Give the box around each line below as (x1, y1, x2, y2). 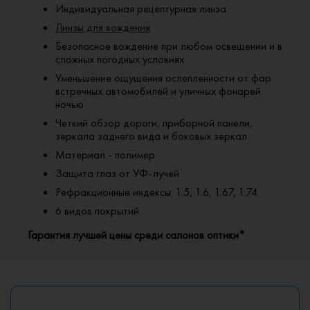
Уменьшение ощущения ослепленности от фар (55, 70, 271, 85)
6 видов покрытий (55, 203, 139, 218)
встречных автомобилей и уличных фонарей (55, 83, 261, 98)
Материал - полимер (55, 147, 155, 162)
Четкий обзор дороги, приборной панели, (55, 115, 253, 130)
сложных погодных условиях (55, 51, 184, 66)
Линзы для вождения (55, 19, 150, 35)
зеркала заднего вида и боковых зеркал (55, 128, 247, 143)
